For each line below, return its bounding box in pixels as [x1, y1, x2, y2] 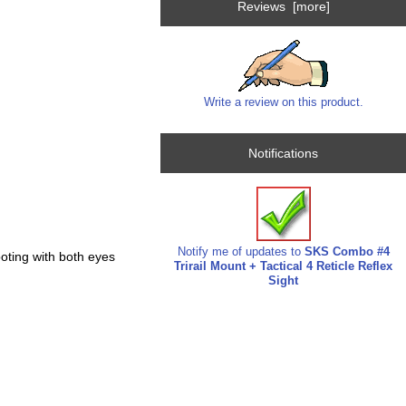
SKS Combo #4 [304, 244, 390, 258]
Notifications [248, 145, 319, 160]
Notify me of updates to [177, 244, 304, 258]
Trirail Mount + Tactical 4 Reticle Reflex [174, 258, 393, 273]
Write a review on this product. [203, 95, 363, 110]
